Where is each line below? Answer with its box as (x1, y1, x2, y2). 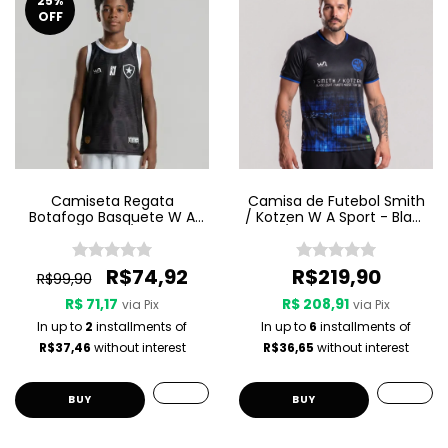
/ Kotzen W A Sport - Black (244, 207, 428, 227)
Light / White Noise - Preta (244, 223, 428, 243)
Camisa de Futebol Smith (247, 191, 425, 211)
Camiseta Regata (50, 191, 174, 211)
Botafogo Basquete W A (29, 207, 195, 227)
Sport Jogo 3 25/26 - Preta (20, 223, 204, 243)
